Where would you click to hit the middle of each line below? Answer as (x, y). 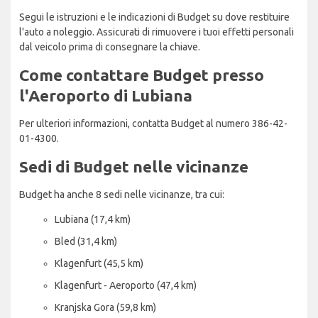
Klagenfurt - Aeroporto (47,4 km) (126, 285)
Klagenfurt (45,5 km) (99, 263)
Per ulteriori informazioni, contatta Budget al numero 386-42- (153, 123)
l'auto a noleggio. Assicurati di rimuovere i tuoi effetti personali (157, 32)
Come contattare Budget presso (142, 75)
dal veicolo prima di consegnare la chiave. (110, 46)
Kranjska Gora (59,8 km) (105, 307)
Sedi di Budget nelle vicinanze (134, 166)
